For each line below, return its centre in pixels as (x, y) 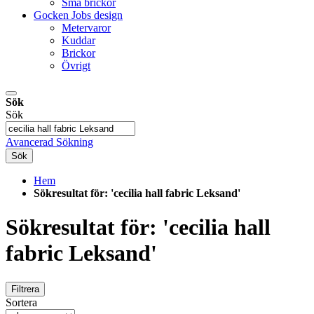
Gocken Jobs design (78, 15)
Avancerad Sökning (49, 142)
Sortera (21, 302)
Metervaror (86, 28)
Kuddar (78, 40)
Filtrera (25, 289)
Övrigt (76, 66)
